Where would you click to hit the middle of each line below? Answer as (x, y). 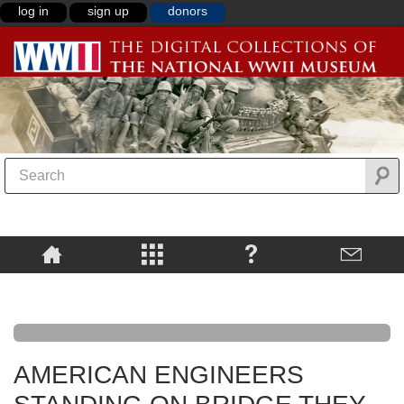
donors (188, 11)
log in (33, 11)
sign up (108, 11)
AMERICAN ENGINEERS (159, 375)
